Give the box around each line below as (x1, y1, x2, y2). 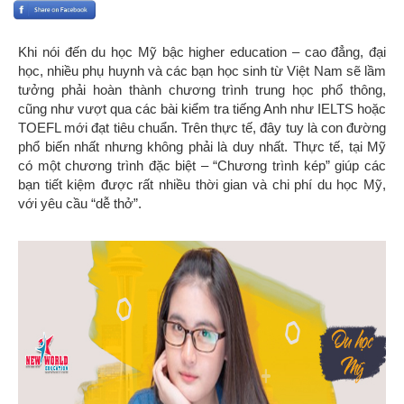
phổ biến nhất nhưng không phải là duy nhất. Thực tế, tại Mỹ (18, 139, 386, 155)
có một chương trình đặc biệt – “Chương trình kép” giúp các (18, 158, 386, 174)
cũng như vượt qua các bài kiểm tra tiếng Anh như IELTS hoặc (18, 101, 386, 117)
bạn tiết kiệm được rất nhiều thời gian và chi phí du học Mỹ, (18, 177, 386, 193)
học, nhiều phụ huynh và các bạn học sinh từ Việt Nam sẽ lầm (18, 63, 386, 79)
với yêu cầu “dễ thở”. (18, 196, 142, 212)
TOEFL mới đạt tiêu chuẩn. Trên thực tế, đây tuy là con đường (18, 120, 386, 136)
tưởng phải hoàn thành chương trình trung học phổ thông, (18, 82, 386, 98)
